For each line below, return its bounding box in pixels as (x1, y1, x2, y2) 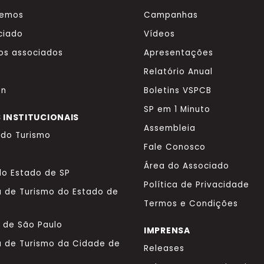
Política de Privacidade (144, 179, 249, 190)
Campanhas (144, 9, 198, 21)
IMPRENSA (144, 224, 190, 236)
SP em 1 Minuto (144, 103, 210, 115)
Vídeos (144, 28, 175, 39)
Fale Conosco (144, 141, 206, 153)
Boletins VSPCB (144, 84, 212, 96)
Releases (144, 242, 184, 254)
